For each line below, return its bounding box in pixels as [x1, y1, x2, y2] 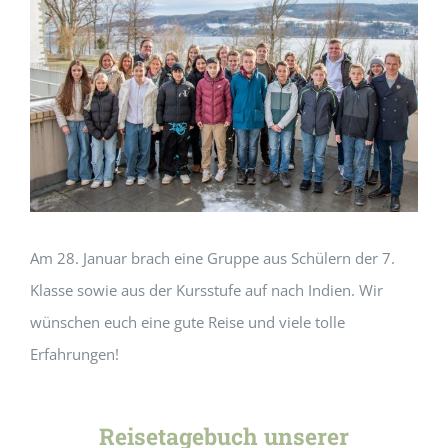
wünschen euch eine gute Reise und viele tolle [29, 311, 345, 332]
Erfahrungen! [29, 343, 119, 364]
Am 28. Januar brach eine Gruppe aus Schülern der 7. [29, 247, 395, 268]
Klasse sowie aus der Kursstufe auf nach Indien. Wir [29, 279, 383, 300]
